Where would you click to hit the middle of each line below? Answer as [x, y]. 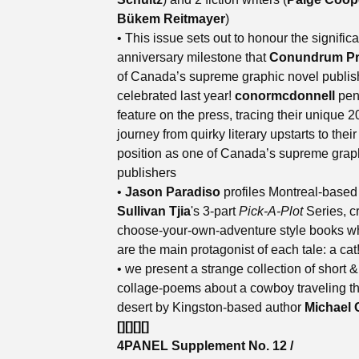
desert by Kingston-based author [211, 307]
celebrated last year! [176, 96]
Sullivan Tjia [154, 211]
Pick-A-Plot [271, 211]
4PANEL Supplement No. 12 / [205, 346]
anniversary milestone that [193, 57]
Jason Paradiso [173, 192]
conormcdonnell [285, 96]
